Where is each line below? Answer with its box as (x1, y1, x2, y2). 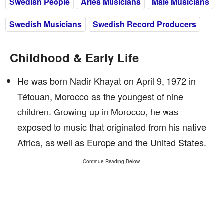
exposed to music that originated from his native (17, 120, 206, 133)
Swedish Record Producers (93, 18, 196, 30)
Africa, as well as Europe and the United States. (17, 136, 206, 149)
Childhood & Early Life (10, 49, 139, 66)
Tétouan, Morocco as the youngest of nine (17, 90, 183, 103)
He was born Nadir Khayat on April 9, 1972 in (17, 74, 196, 87)
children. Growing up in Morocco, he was (17, 105, 178, 118)
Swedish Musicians (9, 18, 82, 30)
